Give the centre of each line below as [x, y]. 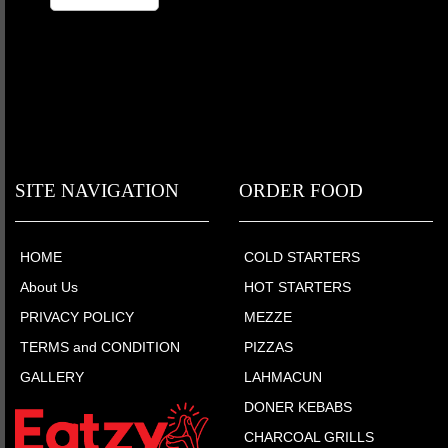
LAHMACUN [283, 376]
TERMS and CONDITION [100, 346]
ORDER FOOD [301, 190]
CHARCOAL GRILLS [309, 436]
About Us [49, 286]
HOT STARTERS [297, 286]
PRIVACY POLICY [77, 316]
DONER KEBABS [298, 406]
